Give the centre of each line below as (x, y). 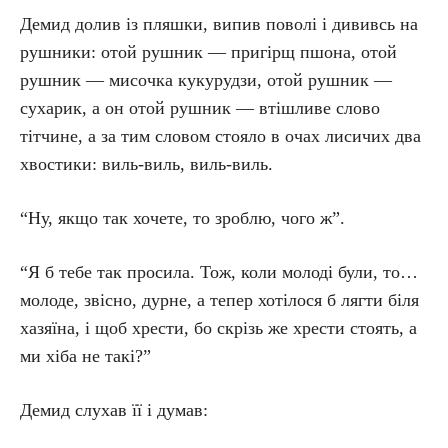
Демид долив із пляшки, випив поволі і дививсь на (219, 24)
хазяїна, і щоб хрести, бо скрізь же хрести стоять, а (218, 328)
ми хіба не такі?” (85, 356)
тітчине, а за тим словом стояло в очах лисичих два (220, 136)
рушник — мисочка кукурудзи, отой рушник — (206, 80)
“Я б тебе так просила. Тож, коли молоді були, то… (219, 272)
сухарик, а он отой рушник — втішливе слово (200, 108)
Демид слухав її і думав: (114, 410)
